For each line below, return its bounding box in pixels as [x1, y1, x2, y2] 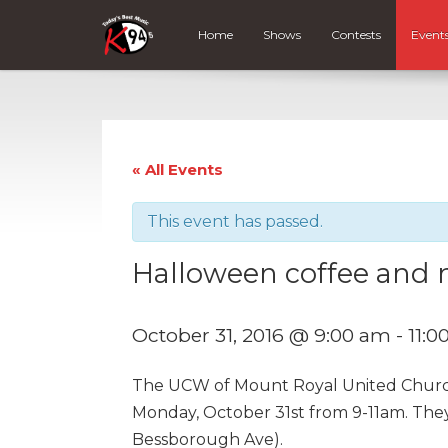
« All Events [132, 159, 223, 179]
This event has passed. [147, 211, 323, 231]
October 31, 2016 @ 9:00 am [132, 322, 391, 347]
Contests [330, 27, 381, 43]
